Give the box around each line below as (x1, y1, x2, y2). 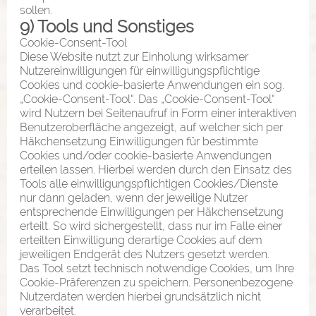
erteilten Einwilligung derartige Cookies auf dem (20, 233, 262, 247)
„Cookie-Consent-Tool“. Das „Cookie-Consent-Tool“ (20, 92, 275, 106)
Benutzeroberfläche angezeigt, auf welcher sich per (20, 120, 283, 134)
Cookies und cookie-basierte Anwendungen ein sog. (20, 78, 284, 92)
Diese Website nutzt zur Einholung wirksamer (20, 49, 248, 63)
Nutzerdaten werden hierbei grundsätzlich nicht (20, 289, 261, 303)
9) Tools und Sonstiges (20, 16, 194, 37)
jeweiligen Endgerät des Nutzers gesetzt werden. (20, 247, 269, 261)
